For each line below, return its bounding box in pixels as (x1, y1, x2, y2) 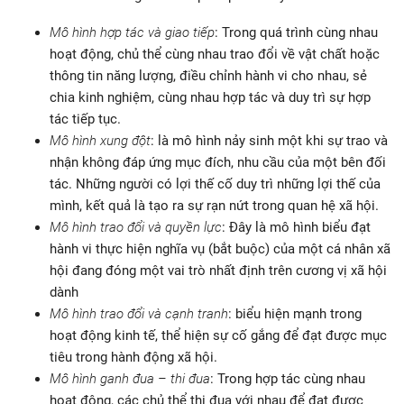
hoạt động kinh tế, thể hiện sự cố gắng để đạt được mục (50, 327, 387, 344)
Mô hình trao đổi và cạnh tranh (50, 306, 228, 323)
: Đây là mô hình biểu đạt (222, 219, 371, 236)
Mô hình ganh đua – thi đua (50, 371, 210, 388)
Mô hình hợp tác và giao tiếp (50, 24, 215, 41)
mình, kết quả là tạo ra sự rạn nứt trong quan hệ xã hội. (50, 197, 379, 215)
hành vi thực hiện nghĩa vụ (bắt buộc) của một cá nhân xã (50, 241, 390, 258)
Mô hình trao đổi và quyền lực (50, 219, 222, 236)
